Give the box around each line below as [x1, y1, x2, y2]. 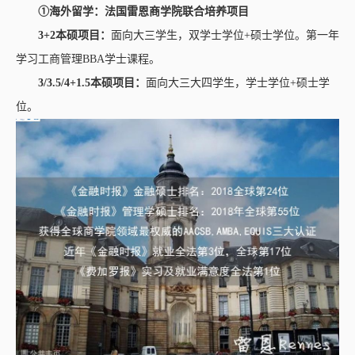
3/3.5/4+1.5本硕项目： [38, 76, 146, 89]
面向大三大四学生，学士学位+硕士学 [146, 76, 330, 89]
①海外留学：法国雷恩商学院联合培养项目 [38, 5, 249, 17]
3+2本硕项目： [38, 29, 111, 41]
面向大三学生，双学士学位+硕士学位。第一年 [111, 29, 339, 41]
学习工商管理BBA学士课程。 [16, 52, 160, 65]
